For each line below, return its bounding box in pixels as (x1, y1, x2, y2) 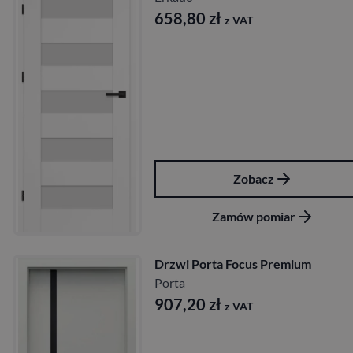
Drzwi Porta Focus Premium (154, 255, 311, 271)
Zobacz (233, 170, 274, 186)
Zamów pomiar (212, 208, 295, 224)
